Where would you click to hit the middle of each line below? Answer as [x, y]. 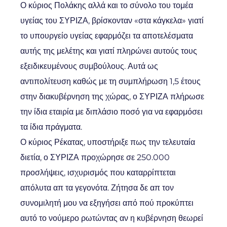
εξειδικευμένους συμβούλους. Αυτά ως [89, 66]
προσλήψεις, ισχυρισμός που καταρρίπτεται [98, 173]
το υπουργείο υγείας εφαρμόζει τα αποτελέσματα [107, 36]
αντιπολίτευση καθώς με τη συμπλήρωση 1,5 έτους [110, 81]
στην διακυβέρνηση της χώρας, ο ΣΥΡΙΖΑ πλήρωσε [112, 97]
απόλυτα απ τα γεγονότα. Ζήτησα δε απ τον [97, 188]
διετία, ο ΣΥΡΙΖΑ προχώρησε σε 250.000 [95, 157]
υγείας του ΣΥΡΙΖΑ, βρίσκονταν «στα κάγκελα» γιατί [112, 21]
